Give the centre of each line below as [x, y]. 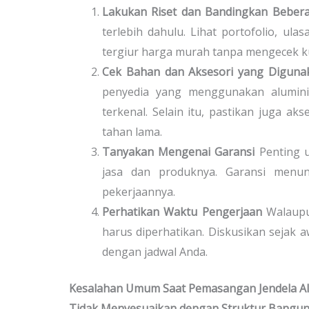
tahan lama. [132, 131]
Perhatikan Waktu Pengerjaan [182, 211]
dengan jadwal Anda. [155, 251]
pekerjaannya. [139, 191]
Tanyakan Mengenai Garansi [179, 151]
